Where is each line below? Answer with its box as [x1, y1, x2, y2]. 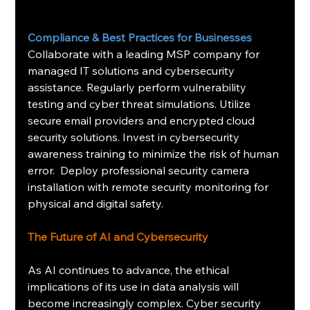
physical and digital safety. [28, 196, 164, 210]
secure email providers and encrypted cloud [28, 113, 258, 127]
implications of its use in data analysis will [28, 279, 242, 293]
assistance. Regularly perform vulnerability [28, 80, 250, 94]
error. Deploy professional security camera [28, 163, 253, 177]
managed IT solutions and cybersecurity [28, 63, 238, 77]
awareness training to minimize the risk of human [28, 146, 282, 161]
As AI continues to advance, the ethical [28, 262, 232, 277]
